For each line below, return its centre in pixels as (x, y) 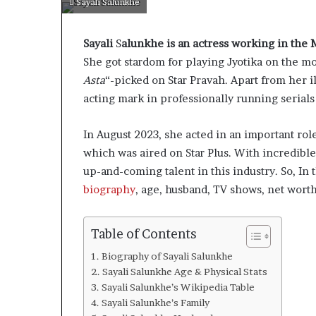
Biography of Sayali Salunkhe (167, 256)
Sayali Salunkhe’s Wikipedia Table (178, 287)
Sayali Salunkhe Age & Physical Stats (184, 271)
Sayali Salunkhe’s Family (155, 302)
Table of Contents (144, 233)
